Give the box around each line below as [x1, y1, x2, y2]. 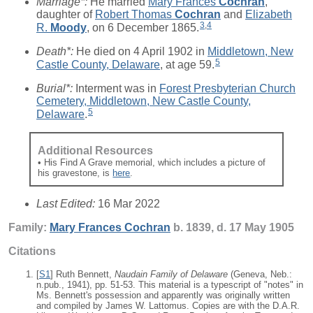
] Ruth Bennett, [50, 268, 115, 279]
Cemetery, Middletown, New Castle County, [36, 94, 251, 107]
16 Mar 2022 [98, 197, 160, 210]
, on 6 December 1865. [87, 21, 199, 34]
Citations [8, 245, 56, 257]
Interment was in [75, 82, 159, 94]
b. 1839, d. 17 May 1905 [170, 221, 294, 233]
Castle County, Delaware [36, 58, 160, 71]
